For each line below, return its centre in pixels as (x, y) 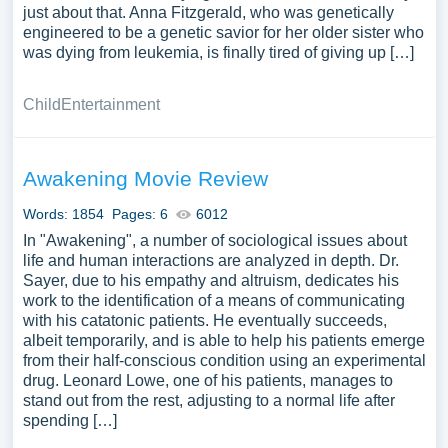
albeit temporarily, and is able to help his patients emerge (223, 340)
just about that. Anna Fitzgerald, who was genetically (208, 12)
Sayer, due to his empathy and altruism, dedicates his (210, 280)
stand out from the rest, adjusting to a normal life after (208, 400)
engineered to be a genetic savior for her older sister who (223, 32)
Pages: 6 (139, 214)
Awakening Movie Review (145, 178)
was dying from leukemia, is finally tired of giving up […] (218, 52)
